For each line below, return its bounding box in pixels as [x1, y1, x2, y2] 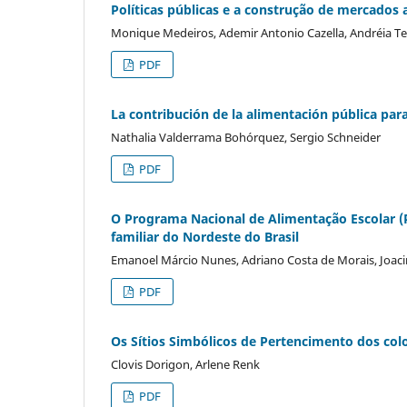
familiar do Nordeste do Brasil [111, 227, 299, 245]
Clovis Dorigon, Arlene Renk [111, 355, 260, 372]
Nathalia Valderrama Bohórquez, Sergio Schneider [111, 128, 381, 145]
